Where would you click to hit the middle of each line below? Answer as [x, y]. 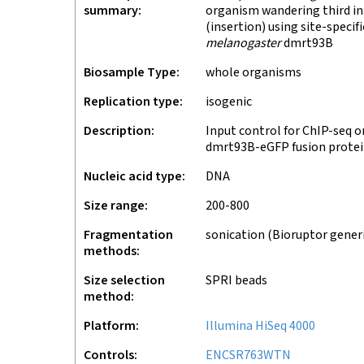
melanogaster [243, 43]
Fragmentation [128, 235]
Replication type [132, 102]
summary [111, 11]
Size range [114, 206]
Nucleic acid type [133, 177]
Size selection [124, 281]
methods [110, 251]
